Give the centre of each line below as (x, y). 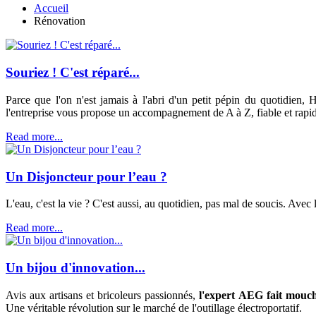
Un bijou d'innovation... (75, 267)
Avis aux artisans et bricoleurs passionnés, (101, 295)
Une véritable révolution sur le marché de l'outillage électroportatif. (154, 308)
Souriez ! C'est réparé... (73, 73)
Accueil (51, 8)
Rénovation (60, 21)
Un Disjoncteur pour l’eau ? (86, 176)
